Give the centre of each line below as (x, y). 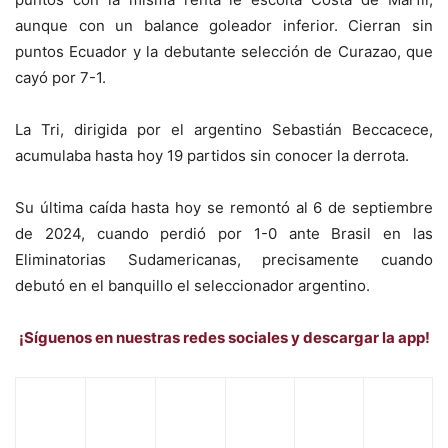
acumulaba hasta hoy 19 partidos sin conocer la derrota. (212, 155)
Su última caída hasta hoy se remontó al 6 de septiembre (224, 207)
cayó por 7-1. (60, 77)
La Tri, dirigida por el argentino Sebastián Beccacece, (224, 129)
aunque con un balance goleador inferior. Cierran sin (224, 25)
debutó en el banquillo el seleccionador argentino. (192, 285)
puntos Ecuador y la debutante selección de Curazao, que (224, 51)
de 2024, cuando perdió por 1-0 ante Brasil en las (224, 233)
